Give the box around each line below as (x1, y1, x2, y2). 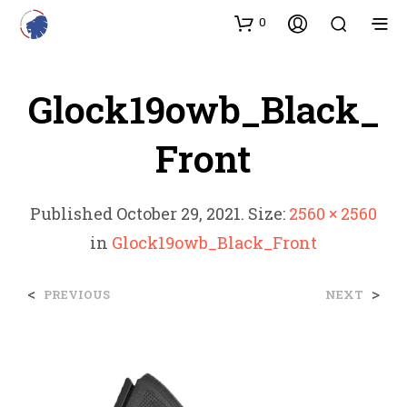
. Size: (241, 203, 289, 224)
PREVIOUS (44, 286, 110, 303)
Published (30, 203, 116, 224)
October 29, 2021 (116, 203, 241, 224)
